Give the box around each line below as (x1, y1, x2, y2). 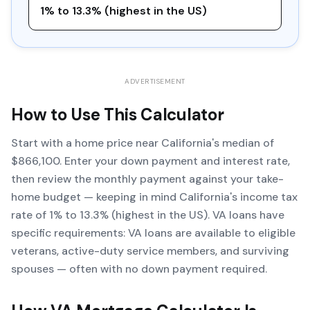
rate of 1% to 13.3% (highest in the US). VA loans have (11, 208, 284, 222)
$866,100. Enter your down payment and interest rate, (11, 154, 290, 168)
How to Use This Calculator (11, 104, 224, 125)
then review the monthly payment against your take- (11, 172, 284, 186)
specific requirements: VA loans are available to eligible (11, 226, 295, 240)
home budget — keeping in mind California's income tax (11, 190, 298, 204)
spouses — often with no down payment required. (11, 262, 267, 276)
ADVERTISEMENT (125, 77, 185, 86)
